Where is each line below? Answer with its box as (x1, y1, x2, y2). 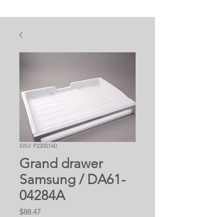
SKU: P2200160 (19, 141, 57, 149)
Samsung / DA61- (19, 171, 125, 187)
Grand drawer (19, 155, 103, 171)
